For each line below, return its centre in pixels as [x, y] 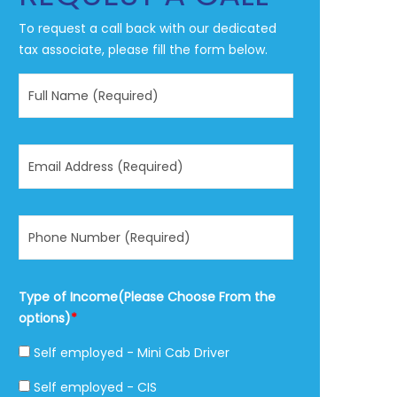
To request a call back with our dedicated [148, 28]
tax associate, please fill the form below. [143, 50]
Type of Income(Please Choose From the [147, 297]
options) [45, 318]
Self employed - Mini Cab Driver [130, 353]
